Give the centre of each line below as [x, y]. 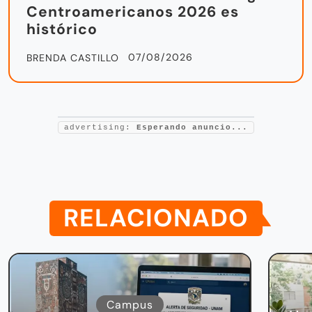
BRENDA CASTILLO [73, 58]
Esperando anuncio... [192, 128]
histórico [62, 30]
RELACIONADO [156, 218]
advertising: [100, 128]
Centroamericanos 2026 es [133, 12]
